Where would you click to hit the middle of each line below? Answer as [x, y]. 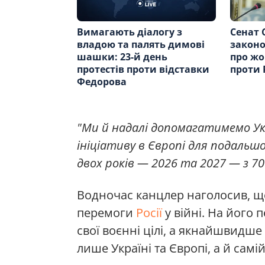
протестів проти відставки [143, 69]
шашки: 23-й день [122, 56]
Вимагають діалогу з [130, 32]
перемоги [106, 212]
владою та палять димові [141, 44]
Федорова [102, 81]
